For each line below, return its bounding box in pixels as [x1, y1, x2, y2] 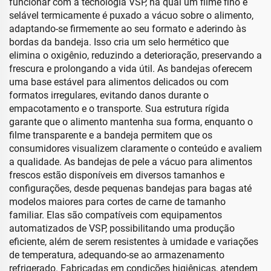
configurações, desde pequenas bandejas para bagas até [9, 183, 252, 194]
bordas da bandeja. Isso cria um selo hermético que [9, 36, 229, 48]
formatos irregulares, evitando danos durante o [9, 90, 209, 101]
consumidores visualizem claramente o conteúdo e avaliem [9, 143, 262, 154]
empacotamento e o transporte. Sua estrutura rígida [9, 103, 229, 114]
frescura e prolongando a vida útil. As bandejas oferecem [9, 63, 252, 74]
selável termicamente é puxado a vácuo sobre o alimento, [9, 10, 253, 21]
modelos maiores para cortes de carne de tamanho [9, 196, 226, 207]
